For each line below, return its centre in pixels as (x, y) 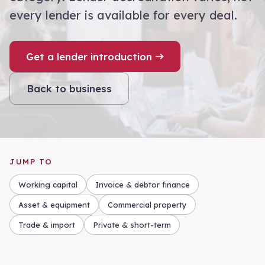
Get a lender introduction (89, 56)
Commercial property (147, 205)
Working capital (48, 185)
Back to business (69, 88)
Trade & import (47, 225)
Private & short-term (132, 225)
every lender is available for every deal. (123, 15)
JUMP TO (31, 161)
